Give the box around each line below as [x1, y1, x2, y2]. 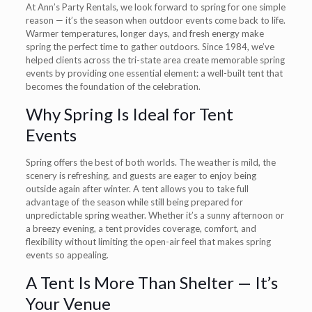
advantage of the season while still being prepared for [25, 196, 243, 208]
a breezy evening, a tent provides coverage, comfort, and [25, 222, 256, 234]
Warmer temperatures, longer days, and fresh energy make [25, 27, 264, 39]
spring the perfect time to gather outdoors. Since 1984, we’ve [25, 40, 274, 52]
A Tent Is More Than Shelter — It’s [25, 272, 278, 292]
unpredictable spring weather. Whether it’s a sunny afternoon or [25, 209, 284, 221]
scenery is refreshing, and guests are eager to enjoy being [25, 169, 256, 181]
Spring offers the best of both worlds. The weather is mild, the [25, 156, 276, 168]
